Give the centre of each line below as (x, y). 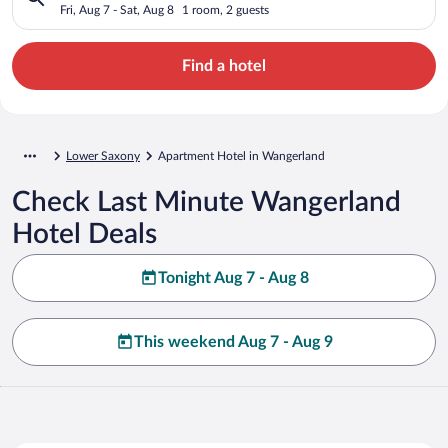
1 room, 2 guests (225, 9)
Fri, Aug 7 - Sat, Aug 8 (117, 9)
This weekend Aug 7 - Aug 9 (233, 341)
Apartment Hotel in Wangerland (241, 155)
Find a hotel (224, 65)
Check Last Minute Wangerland (206, 201)
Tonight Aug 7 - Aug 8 (233, 277)
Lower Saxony (103, 155)
